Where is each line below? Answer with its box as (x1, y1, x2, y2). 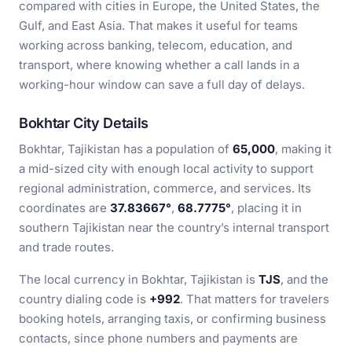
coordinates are (19, 200, 110, 215)
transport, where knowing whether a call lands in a (19, 57, 299, 72)
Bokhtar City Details (19, 115, 148, 131)
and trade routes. (19, 240, 114, 255)
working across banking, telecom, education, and (19, 38, 292, 53)
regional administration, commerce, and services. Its (19, 181, 311, 196)
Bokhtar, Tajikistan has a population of (19, 141, 233, 156)
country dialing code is (19, 291, 149, 306)
